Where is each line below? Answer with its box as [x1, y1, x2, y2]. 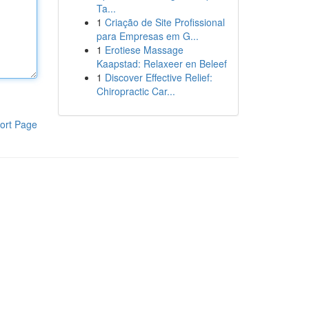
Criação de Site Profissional [104, 15, 225, 29]
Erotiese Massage [104, 43, 183, 57]
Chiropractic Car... [96, 84, 175, 98]
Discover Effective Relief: [104, 70, 212, 84]
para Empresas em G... [96, 29, 199, 43]
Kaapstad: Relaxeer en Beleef [96, 57, 227, 70]
